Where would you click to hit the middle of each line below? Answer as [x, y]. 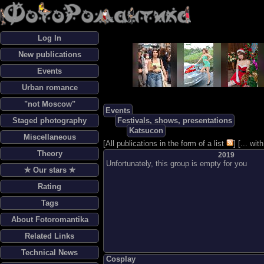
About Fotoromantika [49, 220]
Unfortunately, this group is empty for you [176, 164]
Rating [49, 187]
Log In [49, 38]
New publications [49, 55]
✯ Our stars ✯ [49, 170]
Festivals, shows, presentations [175, 121]
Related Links [49, 236]
